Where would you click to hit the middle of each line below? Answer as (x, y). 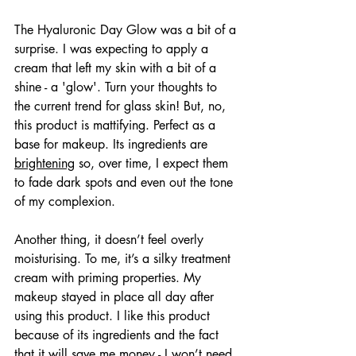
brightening (44, 163)
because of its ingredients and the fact (118, 335)
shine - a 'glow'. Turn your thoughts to (118, 87)
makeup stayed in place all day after (116, 296)
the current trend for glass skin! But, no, (122, 106)
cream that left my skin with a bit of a (117, 68)
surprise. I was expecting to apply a (113, 48)
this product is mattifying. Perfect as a (117, 125)
